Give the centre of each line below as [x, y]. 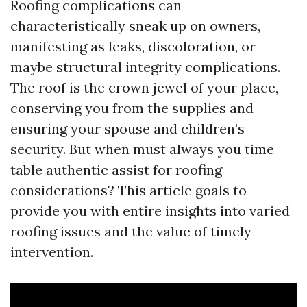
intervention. [52, 252]
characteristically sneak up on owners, [135, 26]
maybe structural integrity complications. [145, 67]
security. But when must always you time [142, 149]
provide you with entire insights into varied [150, 211]
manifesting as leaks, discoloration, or [133, 46]
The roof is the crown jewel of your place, [144, 87]
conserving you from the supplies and [132, 108]
